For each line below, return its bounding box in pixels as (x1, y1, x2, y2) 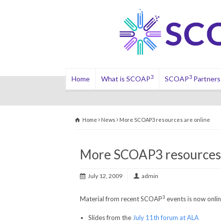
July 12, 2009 (88, 172, 122, 180)
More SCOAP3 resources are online (119, 116, 210, 123)
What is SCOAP (101, 74, 150, 83)
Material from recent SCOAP (80, 195, 162, 203)
